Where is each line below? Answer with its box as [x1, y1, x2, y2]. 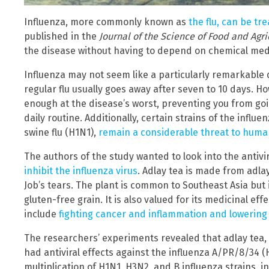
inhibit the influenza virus [24, 165, 138, 177]
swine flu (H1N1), [24, 126, 98, 138]
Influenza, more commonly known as [24, 16, 189, 28]
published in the [24, 30, 99, 42]
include [24, 208, 59, 220]
